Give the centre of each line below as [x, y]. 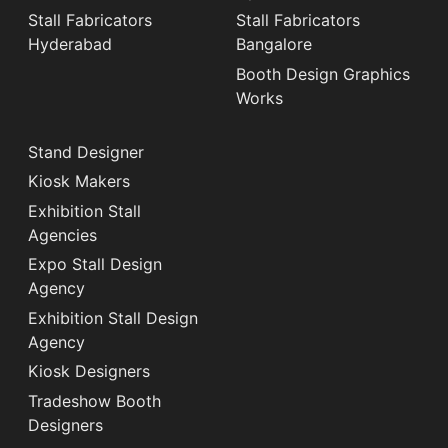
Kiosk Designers [89, 371]
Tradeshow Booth [94, 401]
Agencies [62, 234]
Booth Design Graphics [323, 73]
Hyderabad [70, 44]
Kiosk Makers [79, 181]
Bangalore [274, 44]
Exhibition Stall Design [113, 317]
